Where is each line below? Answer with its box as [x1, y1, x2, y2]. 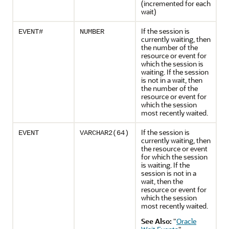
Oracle [176, 216, 196, 226]
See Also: [141, 216, 172, 226]
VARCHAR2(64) [80, 129, 129, 137]
